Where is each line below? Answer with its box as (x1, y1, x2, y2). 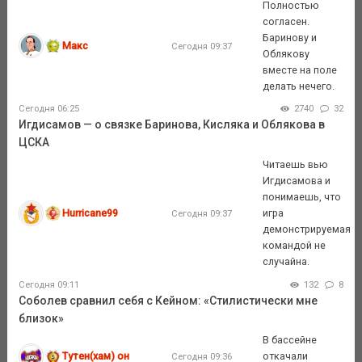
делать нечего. (263, 79, 335, 92)
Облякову (263, 47, 310, 60)
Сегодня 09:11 (18, 279, 79, 290)
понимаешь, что (263, 190, 342, 203)
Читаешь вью (263, 158, 329, 170)
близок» (18, 311, 64, 325)
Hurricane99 (62, 206, 119, 219)
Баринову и (263, 31, 318, 44)
